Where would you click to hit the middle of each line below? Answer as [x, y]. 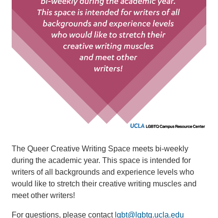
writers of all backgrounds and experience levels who [103, 172]
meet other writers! [43, 196]
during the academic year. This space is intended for [101, 161]
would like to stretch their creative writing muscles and [104, 184]
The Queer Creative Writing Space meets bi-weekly [100, 149]
